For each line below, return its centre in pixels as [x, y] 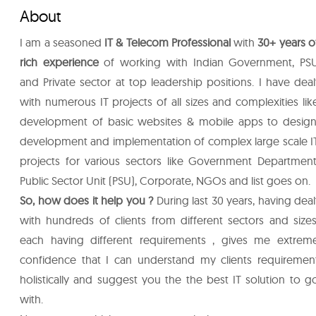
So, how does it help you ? [86, 200]
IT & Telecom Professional [168, 42]
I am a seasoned [62, 42]
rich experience [59, 62]
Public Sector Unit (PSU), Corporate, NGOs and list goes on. [165, 181]
